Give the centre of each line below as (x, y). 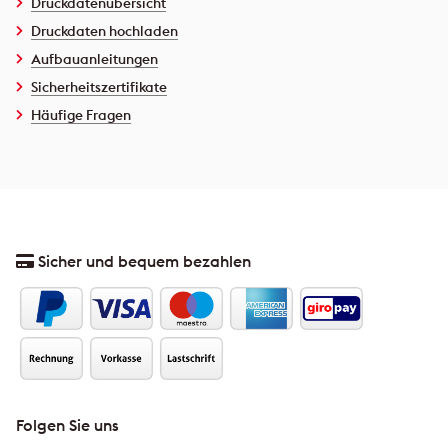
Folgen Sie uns (67, 424)
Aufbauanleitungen (94, 58)
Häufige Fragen (81, 114)
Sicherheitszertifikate (99, 86)
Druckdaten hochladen (104, 30)
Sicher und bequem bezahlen (142, 260)
